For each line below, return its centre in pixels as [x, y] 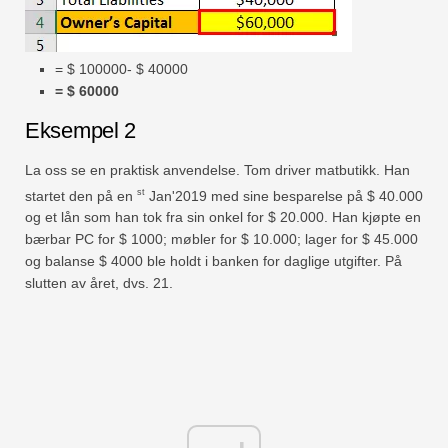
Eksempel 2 [80, 130]
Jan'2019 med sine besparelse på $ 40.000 [284, 195]
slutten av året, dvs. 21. [99, 283]
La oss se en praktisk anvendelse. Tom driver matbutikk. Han [217, 169]
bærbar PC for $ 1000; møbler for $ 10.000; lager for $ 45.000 [221, 239]
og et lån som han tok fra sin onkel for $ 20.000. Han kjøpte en [223, 217]
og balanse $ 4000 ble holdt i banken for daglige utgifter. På [213, 261]
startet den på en [81, 195]
